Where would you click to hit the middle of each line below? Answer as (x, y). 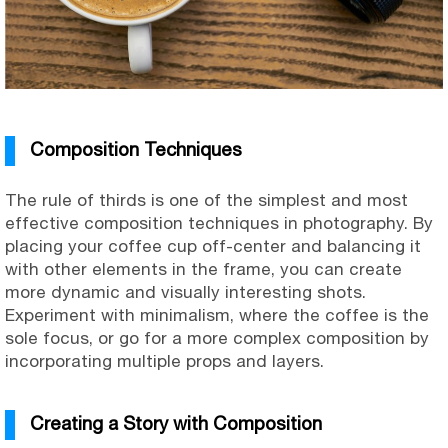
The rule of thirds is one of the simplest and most (206, 200)
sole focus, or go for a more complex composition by (217, 338)
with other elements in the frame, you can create (203, 269)
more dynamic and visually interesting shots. (185, 292)
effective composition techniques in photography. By (219, 223)
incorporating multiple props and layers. (164, 361)
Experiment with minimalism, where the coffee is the (217, 315)
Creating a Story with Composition (176, 423)
